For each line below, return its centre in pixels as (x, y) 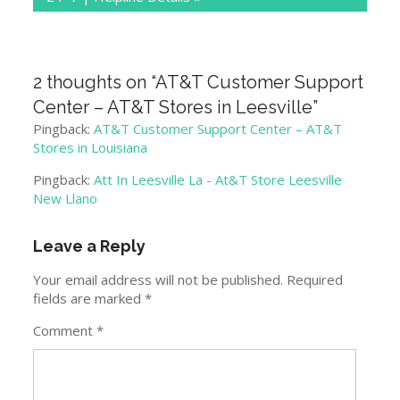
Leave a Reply (90, 246)
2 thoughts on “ (95, 83)
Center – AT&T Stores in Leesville (173, 108)
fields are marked (89, 299)
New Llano (66, 199)
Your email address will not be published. (158, 280)
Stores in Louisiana (91, 148)
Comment (65, 331)
